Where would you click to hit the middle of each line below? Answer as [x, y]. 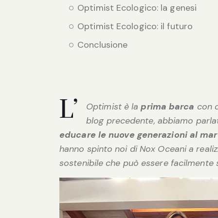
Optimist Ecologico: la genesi [137, 8]
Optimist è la [114, 107]
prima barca [168, 107]
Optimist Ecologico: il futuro [135, 27]
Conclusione [103, 45]
